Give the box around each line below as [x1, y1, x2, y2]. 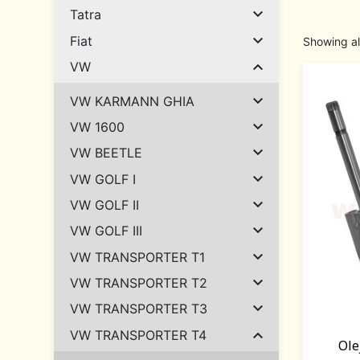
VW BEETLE [70, 145, 142, 162]
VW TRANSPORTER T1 [70, 248, 205, 265]
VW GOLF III [70, 223, 142, 239]
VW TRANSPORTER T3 [70, 301, 207, 317]
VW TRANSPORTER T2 [70, 275, 207, 291]
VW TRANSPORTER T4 [70, 326, 207, 343]
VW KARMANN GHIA [70, 92, 194, 109]
